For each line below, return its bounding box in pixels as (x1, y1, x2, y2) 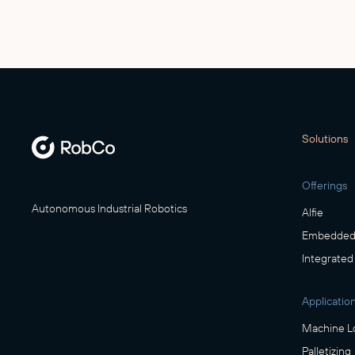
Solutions (302, 132, 349, 146)
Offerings (302, 178, 348, 193)
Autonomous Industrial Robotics (32, 201, 187, 216)
